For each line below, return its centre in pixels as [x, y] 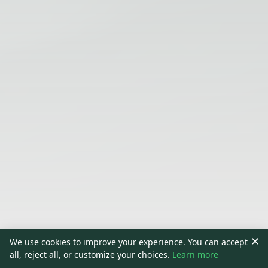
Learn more [195, 255]
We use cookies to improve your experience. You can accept [129, 242]
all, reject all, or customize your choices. [91, 255]
